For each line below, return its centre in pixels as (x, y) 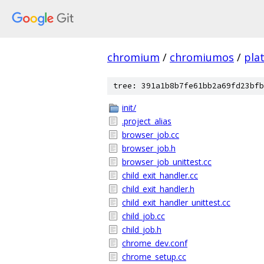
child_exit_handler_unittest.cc (176, 202)
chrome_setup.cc (154, 257)
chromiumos (202, 57)
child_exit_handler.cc (160, 175)
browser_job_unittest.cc (167, 162)
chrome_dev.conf (155, 243)
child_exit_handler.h (158, 189)
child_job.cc (143, 216)
